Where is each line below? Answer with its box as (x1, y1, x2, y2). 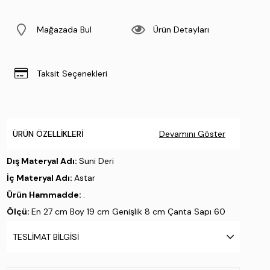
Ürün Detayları (153, 24, 210, 35)
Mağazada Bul (36, 24, 92, 35)
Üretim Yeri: (6, 240, 58, 251)
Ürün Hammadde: (6, 189, 83, 200)
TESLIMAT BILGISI (12, 231, 79, 242)
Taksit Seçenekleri (36, 68, 107, 79)
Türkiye (58, 240, 86, 251)
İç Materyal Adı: (6, 172, 74, 183)
